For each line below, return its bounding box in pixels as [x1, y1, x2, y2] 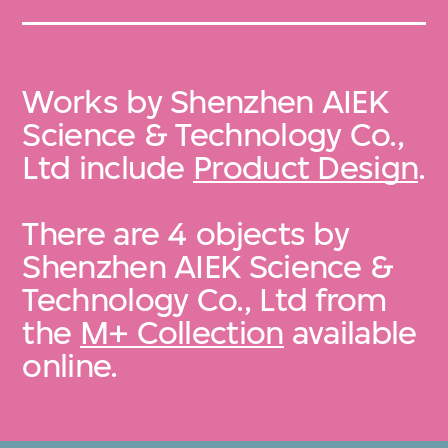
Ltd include [22, 148, 194, 188]
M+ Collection [79, 313, 284, 353]
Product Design [193, 148, 419, 188]
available [283, 313, 417, 353]
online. [22, 346, 118, 386]
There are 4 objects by [22, 214, 350, 254]
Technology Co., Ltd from [22, 280, 387, 320]
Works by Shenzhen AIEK [22, 82, 389, 122]
